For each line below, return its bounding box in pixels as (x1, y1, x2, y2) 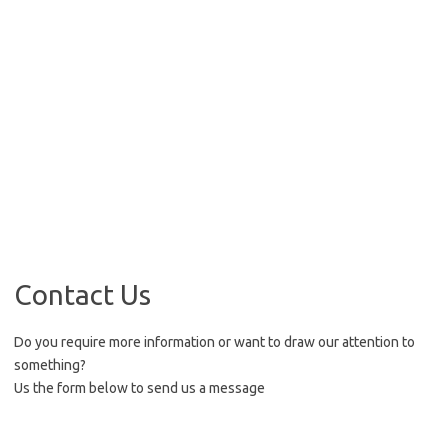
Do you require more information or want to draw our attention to (14, 334, 415, 350)
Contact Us (14, 279, 151, 310)
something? (14, 357, 86, 373)
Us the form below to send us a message (14, 380, 265, 396)
